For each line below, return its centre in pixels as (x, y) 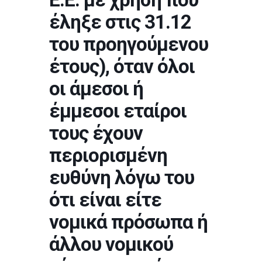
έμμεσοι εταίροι (118, 111)
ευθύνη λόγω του (122, 177)
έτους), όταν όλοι (122, 66)
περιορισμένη (108, 155)
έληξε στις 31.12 (120, 22)
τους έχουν (96, 133)
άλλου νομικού (111, 244)
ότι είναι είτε (105, 200)
